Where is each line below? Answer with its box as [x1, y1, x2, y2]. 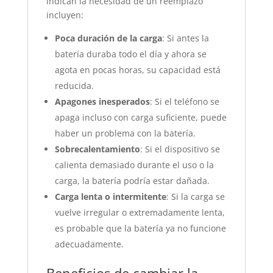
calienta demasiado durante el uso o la [54, 159, 214, 171]
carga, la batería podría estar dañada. [54, 175, 210, 186]
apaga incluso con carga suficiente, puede [54, 112, 227, 123]
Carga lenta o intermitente [54, 191, 166, 202]
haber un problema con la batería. [54, 127, 196, 139]
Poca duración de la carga [54, 32, 162, 44]
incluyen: [46, 9, 83, 21]
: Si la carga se [166, 191, 225, 202]
